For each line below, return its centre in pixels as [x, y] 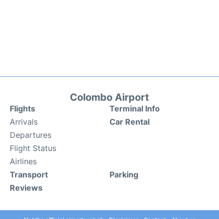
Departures [31, 135]
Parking [124, 175]
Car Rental [130, 122]
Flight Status [33, 148]
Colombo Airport [109, 98]
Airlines [23, 162]
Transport [29, 175]
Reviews [26, 188]
